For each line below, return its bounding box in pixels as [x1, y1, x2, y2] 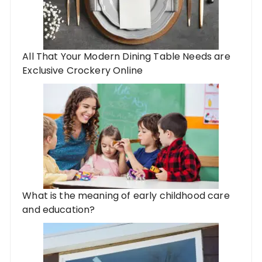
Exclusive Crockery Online [22, 63, 143, 77]
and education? [22, 202, 95, 216]
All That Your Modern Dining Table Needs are [22, 49, 230, 63]
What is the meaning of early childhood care [22, 188, 230, 202]
